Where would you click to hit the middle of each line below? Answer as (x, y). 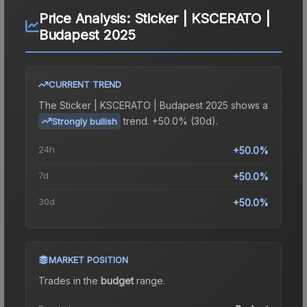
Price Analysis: (86, 18)
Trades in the (70, 280)
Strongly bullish (85, 121)
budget (117, 280)
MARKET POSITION (88, 259)
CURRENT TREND (85, 84)
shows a (248, 105)
